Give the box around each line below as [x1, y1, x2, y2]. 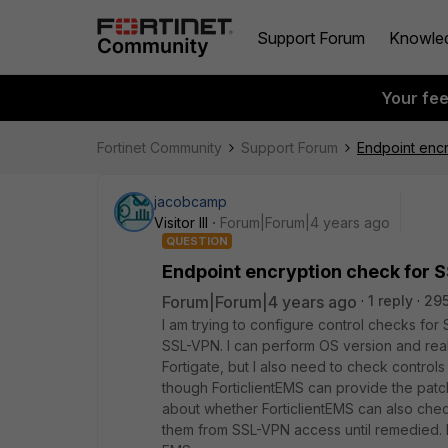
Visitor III [154, 214, 208, 231]
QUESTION [166, 234, 228, 248]
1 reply [368, 292, 413, 309]
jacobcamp [154, 193, 227, 210]
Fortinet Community [97, 139, 222, 156]
